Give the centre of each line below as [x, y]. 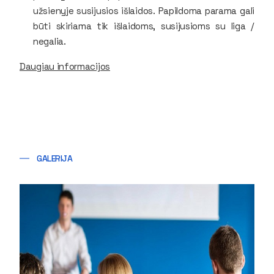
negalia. [50, 41]
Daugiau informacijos [65, 66]
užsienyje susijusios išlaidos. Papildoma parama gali [144, 10]
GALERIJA [55, 158]
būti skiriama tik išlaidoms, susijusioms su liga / [144, 26]
